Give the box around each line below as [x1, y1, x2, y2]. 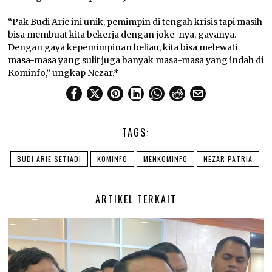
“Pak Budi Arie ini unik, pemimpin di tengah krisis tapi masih [8, 16, 263, 28]
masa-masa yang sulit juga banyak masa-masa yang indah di [8, 55, 264, 66]
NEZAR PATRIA [203, 154, 253, 165]
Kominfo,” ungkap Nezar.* [8, 67, 120, 79]
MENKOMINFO [143, 154, 188, 165]
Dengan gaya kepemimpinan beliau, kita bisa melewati [8, 42, 238, 53]
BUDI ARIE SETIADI [16, 154, 81, 165]
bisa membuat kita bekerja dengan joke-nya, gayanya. [8, 29, 237, 41]
